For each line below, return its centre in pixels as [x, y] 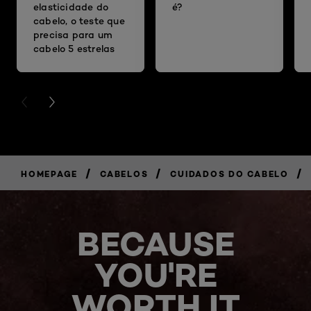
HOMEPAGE [49, 174]
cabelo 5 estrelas [74, 49]
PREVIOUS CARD [58, 103]
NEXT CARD [74, 103]
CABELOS [124, 174]
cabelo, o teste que [79, 21]
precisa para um [73, 35]
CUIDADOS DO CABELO [229, 174]
